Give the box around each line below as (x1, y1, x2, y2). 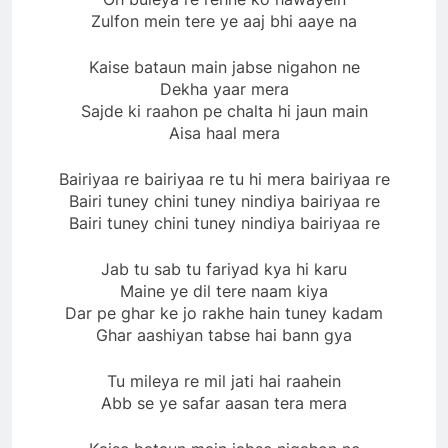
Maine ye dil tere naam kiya (120, 280, 328, 301)
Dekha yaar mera (159, 78, 289, 99)
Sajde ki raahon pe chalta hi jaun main (80, 100, 368, 121)
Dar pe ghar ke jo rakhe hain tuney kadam (65, 302, 383, 323)
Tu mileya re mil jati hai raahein (107, 370, 341, 391)
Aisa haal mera (168, 122, 280, 143)
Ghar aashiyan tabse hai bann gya (96, 324, 352, 345)
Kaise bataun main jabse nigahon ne (88, 56, 360, 77)
